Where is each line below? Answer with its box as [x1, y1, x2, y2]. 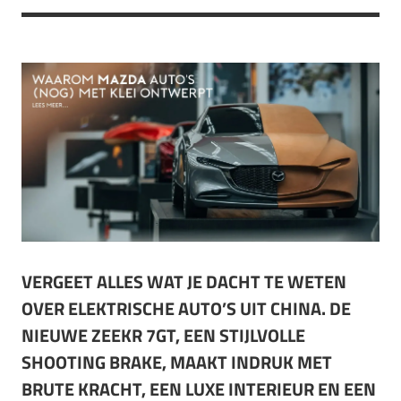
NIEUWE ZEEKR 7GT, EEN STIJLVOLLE [21, 321, 305, 349]
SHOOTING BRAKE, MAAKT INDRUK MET [21, 348, 332, 376]
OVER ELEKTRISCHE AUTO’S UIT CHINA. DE [21, 294, 351, 322]
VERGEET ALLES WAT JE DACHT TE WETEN [21, 268, 346, 295]
